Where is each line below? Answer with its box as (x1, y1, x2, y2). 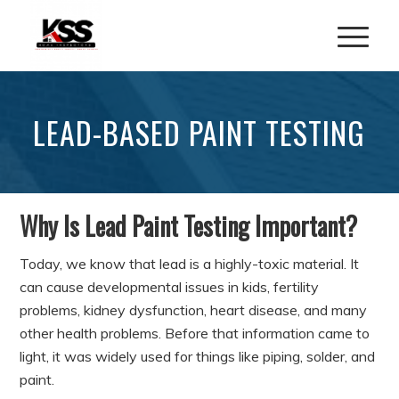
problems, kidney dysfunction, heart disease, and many (20, 300, 368, 319)
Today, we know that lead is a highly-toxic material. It (20, 254, 360, 273)
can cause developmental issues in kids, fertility (20, 277, 320, 296)
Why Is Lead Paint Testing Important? (20, 208, 358, 245)
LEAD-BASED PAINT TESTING (33, 110, 366, 155)
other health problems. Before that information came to (20, 323, 370, 342)
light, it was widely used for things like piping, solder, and (20, 346, 376, 365)
